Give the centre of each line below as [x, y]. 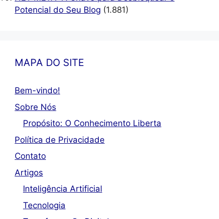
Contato [30, 156]
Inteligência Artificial [63, 189]
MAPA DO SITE [49, 63]
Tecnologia [44, 205]
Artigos [29, 172]
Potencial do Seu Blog [58, 10]
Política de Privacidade [60, 140]
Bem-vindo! [37, 91]
